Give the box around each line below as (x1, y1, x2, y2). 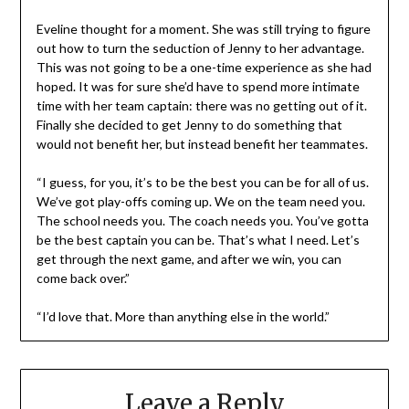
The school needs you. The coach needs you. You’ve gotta (36, 212, 369, 228)
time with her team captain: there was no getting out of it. (36, 97, 367, 113)
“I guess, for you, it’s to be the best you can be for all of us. (36, 173, 369, 190)
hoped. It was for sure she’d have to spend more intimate (36, 78, 360, 94)
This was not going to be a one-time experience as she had (36, 58, 372, 75)
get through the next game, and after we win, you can (36, 250, 341, 267)
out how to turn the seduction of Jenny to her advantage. (36, 39, 364, 56)
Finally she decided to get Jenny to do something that (36, 116, 342, 132)
